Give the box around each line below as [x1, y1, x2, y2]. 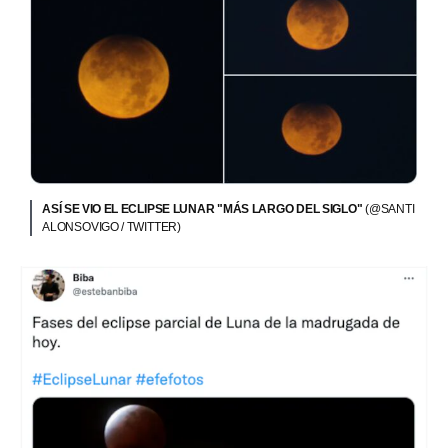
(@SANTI [365, 202, 415, 217]
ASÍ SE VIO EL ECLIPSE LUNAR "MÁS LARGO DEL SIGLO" [42, 202, 365, 217]
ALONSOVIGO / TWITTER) [42, 220, 182, 235]
